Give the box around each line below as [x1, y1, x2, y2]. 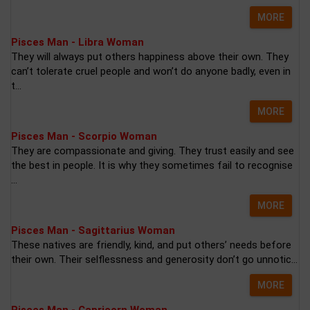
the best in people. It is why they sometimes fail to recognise [11, 159, 293, 172]
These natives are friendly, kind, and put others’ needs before [11, 239, 291, 251]
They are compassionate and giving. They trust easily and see [11, 145, 294, 157]
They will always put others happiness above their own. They [11, 51, 289, 63]
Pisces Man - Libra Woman [11, 36, 144, 48]
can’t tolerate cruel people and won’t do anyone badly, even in [11, 65, 291, 77]
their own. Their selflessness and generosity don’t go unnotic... [11, 253, 298, 266]
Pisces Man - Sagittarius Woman [11, 224, 175, 237]
